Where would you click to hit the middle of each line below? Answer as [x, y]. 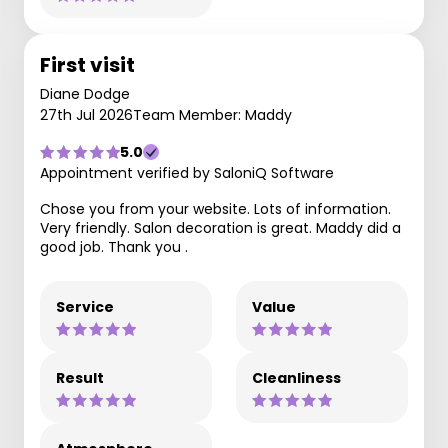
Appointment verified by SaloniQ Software [187, 173]
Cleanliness [296, 378]
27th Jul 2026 [86, 115]
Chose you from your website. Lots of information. [215, 209]
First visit [87, 65]
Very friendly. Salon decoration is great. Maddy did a [220, 228]
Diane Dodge [85, 94]
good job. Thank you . [114, 247]
